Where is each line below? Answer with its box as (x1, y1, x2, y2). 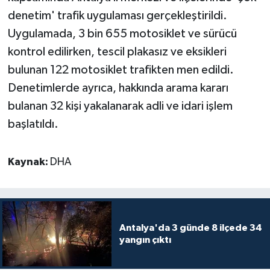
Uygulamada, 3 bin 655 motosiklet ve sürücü (7, 27, 237, 40)
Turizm (32, 84, 67, 95)
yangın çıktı (119, 234, 171, 245)
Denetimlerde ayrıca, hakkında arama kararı (7, 81, 228, 94)
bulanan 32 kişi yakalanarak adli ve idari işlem (7, 99, 233, 112)
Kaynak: (7, 156, 50, 168)
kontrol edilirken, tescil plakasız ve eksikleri (7, 45, 227, 58)
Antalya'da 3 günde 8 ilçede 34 (119, 222, 262, 233)
